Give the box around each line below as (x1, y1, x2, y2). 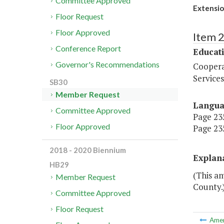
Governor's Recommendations (55, 59, 160, 69)
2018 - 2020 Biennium (49, 145, 126, 155)
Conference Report (55, 43, 121, 53)
